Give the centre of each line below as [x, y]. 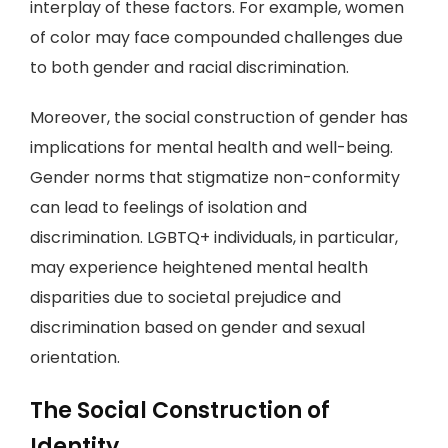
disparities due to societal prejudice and [185, 297]
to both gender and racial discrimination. [189, 67]
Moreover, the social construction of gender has [219, 117]
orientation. [75, 357]
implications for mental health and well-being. [211, 147]
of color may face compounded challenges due [216, 37]
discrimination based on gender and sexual [197, 327]
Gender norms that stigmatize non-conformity [215, 177]
